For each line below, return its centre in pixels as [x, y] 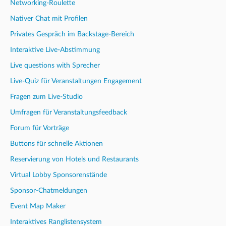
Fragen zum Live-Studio [46, 97]
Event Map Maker [38, 206]
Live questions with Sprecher [55, 65]
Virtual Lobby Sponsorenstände [59, 175]
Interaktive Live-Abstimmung [55, 50]
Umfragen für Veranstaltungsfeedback [69, 112]
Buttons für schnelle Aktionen [56, 144]
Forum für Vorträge [40, 128]
